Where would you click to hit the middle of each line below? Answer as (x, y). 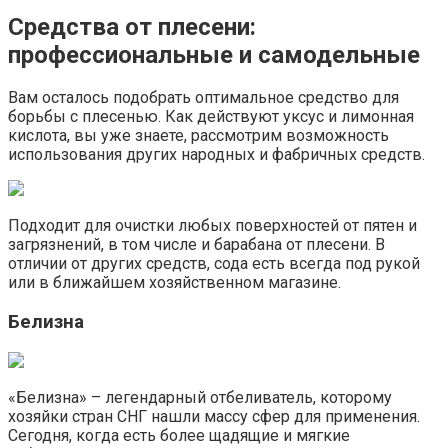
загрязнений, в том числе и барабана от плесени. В (196, 245)
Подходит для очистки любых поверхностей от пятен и (212, 226)
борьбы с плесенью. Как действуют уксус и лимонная (211, 117)
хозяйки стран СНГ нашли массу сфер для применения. (214, 416)
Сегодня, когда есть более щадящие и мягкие (179, 435)
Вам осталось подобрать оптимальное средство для (203, 98)
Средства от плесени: (132, 26)
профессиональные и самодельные (214, 54)
